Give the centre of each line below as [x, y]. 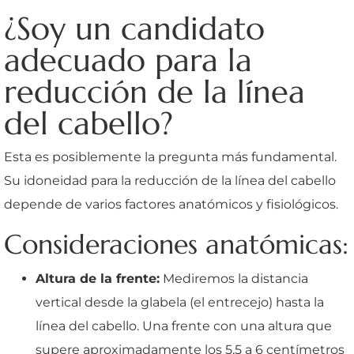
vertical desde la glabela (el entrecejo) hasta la [180, 302]
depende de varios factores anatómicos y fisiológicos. [171, 204]
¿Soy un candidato [134, 28]
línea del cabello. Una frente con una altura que [184, 326]
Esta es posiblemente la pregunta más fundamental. [170, 156]
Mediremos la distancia [234, 278]
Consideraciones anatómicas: [176, 244]
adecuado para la [128, 60]
